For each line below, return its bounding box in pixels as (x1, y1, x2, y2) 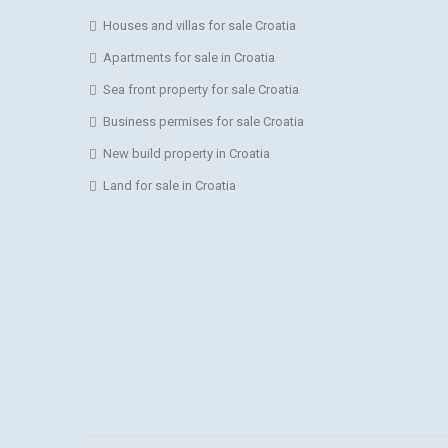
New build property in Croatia (103, 145, 270, 161)
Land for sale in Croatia (103, 177, 236, 193)
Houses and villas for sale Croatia (103, 17, 296, 33)
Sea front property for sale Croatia (103, 81, 299, 97)
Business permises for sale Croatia (103, 113, 304, 129)
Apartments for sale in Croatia (103, 49, 275, 65)
